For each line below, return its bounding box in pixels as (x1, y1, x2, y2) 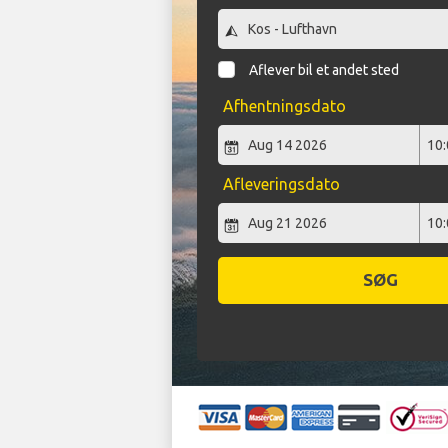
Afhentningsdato (222, 97, 346, 116)
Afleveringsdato (222, 175, 340, 194)
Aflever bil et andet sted (249, 62, 400, 79)
